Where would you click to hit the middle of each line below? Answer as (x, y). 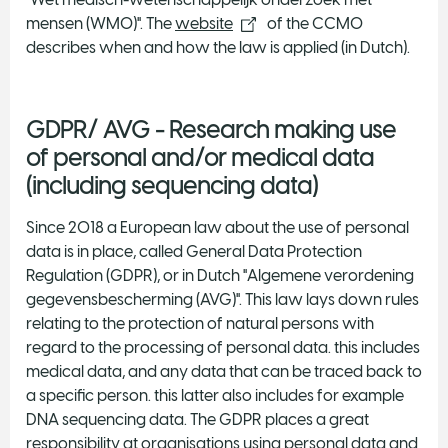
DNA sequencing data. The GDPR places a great (197, 419)
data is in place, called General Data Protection (194, 251)
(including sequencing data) (172, 185)
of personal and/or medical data (200, 157)
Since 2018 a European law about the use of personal (217, 227)
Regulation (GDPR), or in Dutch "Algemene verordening (220, 275)
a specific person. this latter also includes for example (215, 395)
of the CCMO (313, 23)
